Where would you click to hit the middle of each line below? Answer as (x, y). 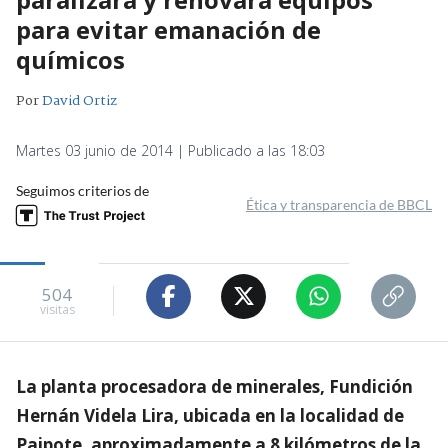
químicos (70, 59)
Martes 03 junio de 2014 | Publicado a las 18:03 (170, 150)
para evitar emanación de (168, 29)
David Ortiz (79, 100)
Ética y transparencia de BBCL (339, 204)
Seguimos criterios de (82, 190)
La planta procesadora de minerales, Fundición (214, 386)
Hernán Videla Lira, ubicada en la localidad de (210, 415)
